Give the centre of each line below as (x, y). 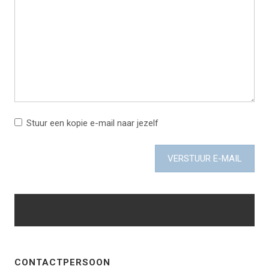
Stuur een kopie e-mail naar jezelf (92, 123)
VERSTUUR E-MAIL (205, 159)
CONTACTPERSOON (62, 262)
